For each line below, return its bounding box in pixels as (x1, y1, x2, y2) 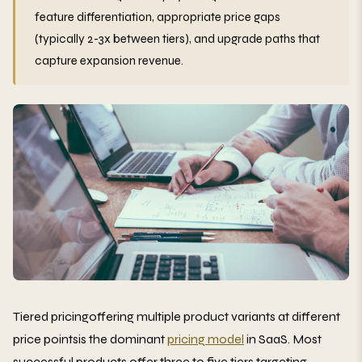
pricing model (167, 331, 244, 347)
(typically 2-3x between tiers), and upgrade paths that (35, 31, 320, 46)
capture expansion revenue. (35, 53, 183, 68)
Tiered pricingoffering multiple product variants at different (13, 309, 340, 325)
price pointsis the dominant (13, 331, 167, 347)
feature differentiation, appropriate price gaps (35, 9, 280, 24)
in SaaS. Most (244, 331, 322, 347)
